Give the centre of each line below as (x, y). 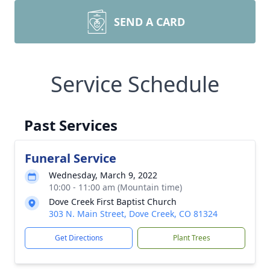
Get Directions (79, 238)
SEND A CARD (149, 22)
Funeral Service (71, 158)
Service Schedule (135, 84)
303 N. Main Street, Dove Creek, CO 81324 (133, 214)
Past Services (71, 125)
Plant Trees (191, 238)
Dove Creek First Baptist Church (113, 202)
